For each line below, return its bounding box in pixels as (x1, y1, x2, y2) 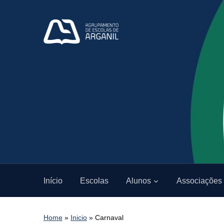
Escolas (80, 176, 108, 185)
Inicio (70, 213, 87, 221)
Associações (176, 176, 222, 185)
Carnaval (95, 213, 123, 221)
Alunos (126, 176, 151, 185)
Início (43, 176, 62, 185)
